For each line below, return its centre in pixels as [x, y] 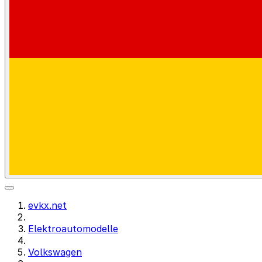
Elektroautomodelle [73, 229]
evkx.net [47, 205]
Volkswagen [55, 252]
